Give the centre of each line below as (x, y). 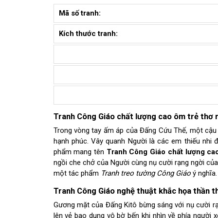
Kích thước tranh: (88, 34)
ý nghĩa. (204, 173)
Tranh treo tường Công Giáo (145, 173)
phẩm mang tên (80, 152)
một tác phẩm (77, 173)
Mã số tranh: (81, 13)
